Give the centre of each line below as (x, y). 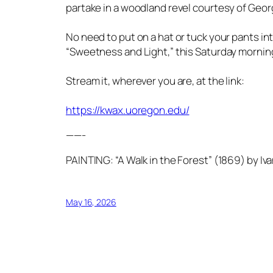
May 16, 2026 (91, 202)
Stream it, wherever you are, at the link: (155, 80)
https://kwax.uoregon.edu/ (128, 110)
